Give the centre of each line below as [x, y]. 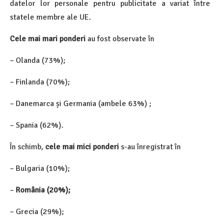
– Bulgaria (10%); [40, 169]
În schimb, [27, 147]
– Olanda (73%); [38, 61]
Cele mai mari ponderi [48, 39]
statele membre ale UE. [50, 17]
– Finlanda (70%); [40, 82]
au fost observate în [120, 39]
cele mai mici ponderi [82, 147]
